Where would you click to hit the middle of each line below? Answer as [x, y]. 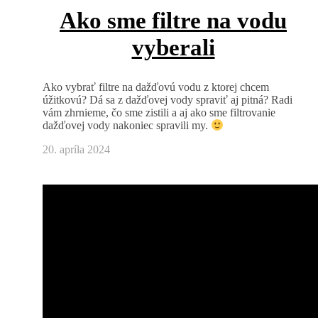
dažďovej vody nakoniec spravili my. [127, 126]
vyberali [173, 48]
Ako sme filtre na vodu [173, 21]
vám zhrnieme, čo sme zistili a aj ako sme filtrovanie [159, 112]
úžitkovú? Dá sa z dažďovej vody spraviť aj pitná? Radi [168, 99]
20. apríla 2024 [76, 150]
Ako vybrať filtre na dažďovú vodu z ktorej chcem [47, 87]
